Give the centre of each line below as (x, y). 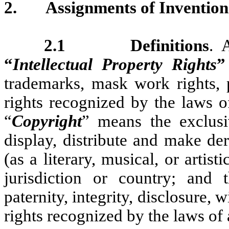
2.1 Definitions (126, 46)
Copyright (47, 121)
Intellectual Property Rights (115, 65)
